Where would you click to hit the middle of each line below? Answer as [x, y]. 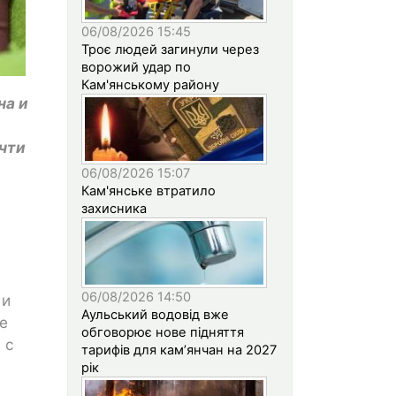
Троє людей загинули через [170, 49]
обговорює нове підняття [163, 332]
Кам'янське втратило [148, 190]
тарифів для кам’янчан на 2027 [179, 350]
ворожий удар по [136, 67]
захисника [114, 208]
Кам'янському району [150, 84]
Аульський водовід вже [155, 314]
